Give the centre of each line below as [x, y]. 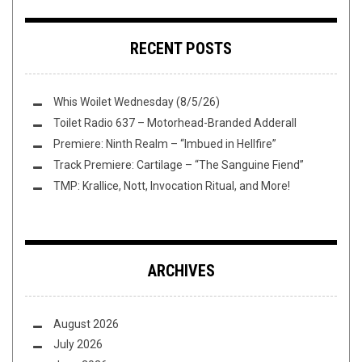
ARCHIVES [181, 270]
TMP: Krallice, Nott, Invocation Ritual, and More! [172, 185]
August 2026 [86, 324]
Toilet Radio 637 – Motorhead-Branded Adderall [175, 122]
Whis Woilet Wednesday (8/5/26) [137, 101]
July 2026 [78, 345]
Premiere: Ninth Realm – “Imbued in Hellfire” [165, 143]
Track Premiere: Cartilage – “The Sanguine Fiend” [179, 164]
